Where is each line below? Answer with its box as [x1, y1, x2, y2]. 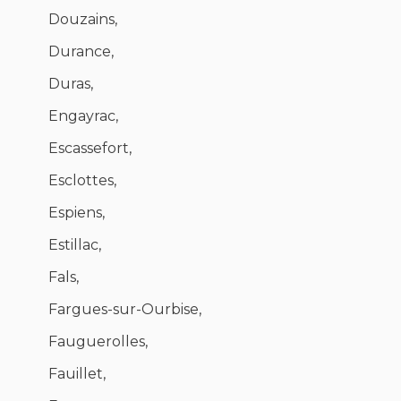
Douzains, [48, 11, 117, 29]
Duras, [48, 75, 93, 93]
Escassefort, [48, 140, 132, 158]
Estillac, [48, 236, 101, 254]
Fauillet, [48, 365, 106, 383]
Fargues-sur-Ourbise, [48, 301, 201, 319]
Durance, [48, 43, 114, 61]
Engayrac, [48, 107, 118, 125]
